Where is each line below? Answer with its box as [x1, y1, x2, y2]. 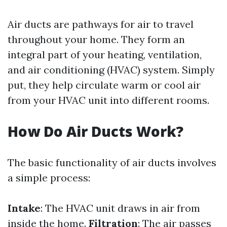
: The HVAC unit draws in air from [41, 202, 200, 214]
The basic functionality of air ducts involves [8, 156, 216, 169]
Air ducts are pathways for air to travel [8, 18, 194, 30]
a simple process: [8, 171, 90, 184]
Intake [8, 202, 41, 214]
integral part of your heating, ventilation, [8, 48, 202, 61]
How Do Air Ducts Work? [8, 122, 183, 141]
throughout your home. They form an [8, 33, 185, 46]
